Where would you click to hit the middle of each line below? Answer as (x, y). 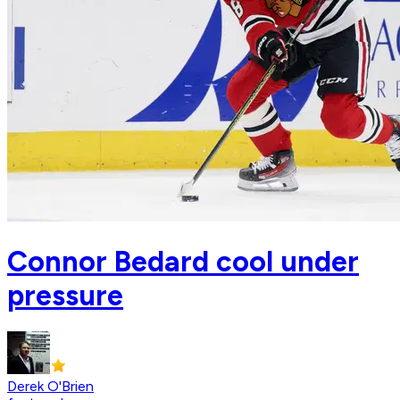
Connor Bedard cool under (183, 261)
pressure (65, 295)
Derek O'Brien (50, 387)
